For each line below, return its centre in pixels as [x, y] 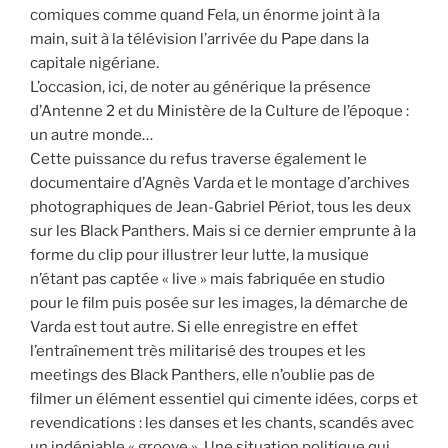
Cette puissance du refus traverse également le [198, 159]
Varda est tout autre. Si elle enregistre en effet [194, 327]
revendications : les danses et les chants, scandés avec [222, 423]
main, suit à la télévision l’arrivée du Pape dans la [199, 39]
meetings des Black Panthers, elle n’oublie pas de [202, 375]
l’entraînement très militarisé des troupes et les [198, 351]
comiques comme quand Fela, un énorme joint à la [205, 15]
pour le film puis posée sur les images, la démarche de [219, 303]
